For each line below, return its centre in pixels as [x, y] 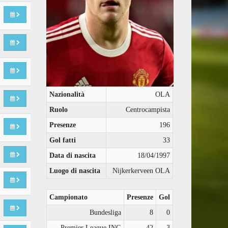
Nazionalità [67, 95]
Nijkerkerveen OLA [141, 171]
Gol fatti [63, 140]
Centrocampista [148, 110]
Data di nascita [73, 156]
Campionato [69, 197]
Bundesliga [106, 213]
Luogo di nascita [75, 171]
